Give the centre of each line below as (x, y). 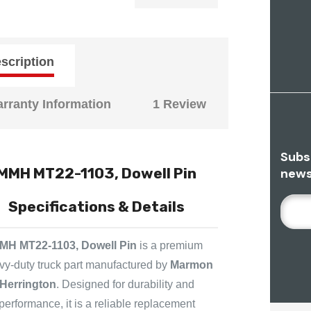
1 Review (179, 104)
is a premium (170, 245)
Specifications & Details (96, 206)
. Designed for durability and (125, 284)
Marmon (191, 264)
